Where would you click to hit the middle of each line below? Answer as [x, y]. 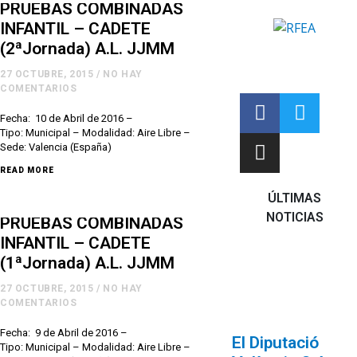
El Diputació [276, 343]
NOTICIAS [294, 217]
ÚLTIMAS [295, 198]
